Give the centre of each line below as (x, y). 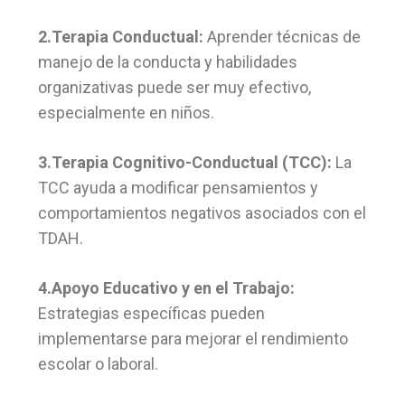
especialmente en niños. (126, 113)
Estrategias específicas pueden (151, 314)
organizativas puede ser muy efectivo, (174, 88)
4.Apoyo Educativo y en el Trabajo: (166, 288)
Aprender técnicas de (282, 37)
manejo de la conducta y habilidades (168, 62)
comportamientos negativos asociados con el (202, 213)
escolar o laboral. (98, 364)
